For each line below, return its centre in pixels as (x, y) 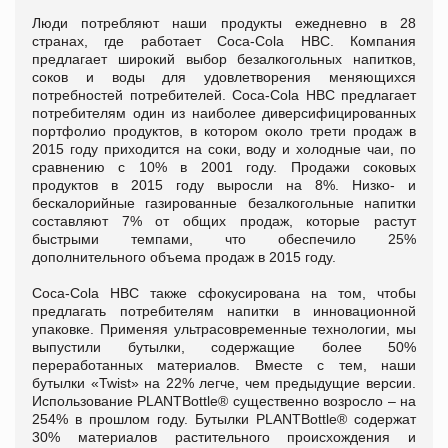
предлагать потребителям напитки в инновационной (224, 311)
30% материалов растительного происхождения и (224, 437)
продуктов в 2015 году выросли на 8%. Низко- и (224, 185)
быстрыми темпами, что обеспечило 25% (224, 239)
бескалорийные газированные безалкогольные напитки (224, 203)
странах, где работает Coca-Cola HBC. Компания (224, 41)
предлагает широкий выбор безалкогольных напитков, (224, 59)
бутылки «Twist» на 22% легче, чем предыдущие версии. (224, 383)
